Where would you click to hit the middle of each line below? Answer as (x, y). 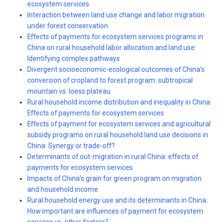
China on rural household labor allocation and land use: (112, 48)
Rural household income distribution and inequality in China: (119, 102)
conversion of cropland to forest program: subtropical (110, 81)
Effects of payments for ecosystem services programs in (115, 37)
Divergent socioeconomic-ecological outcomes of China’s (116, 70)
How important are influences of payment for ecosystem (115, 211)
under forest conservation (68, 26)
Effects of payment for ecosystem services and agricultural (119, 124)
